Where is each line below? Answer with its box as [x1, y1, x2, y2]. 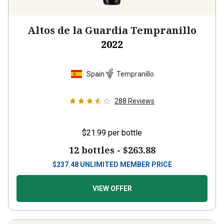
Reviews [128, 88, 154, 96]
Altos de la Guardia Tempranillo [27, 14, 196, 28]
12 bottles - [68, 135, 123, 147]
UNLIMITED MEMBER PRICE [79, 151, 172, 159]
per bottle [108, 119, 142, 128]
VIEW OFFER [92, 175, 132, 183]
